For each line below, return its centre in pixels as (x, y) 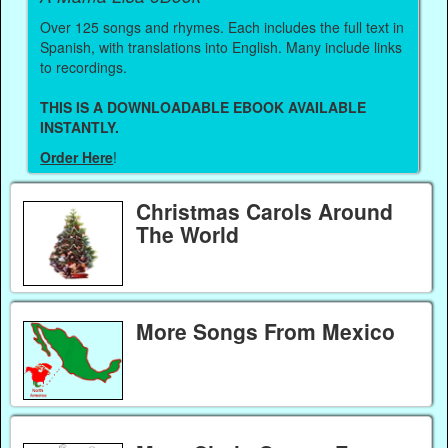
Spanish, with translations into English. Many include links (221, 46)
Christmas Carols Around (264, 211)
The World (187, 234)
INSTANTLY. (80, 126)
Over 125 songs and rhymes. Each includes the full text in (222, 26)
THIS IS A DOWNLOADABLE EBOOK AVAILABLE (203, 106)
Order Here (77, 157)
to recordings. (86, 66)
